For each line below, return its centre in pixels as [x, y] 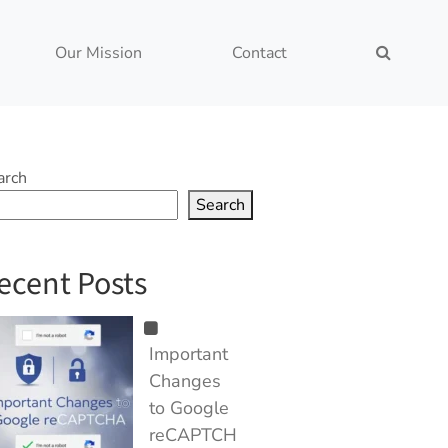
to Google [189, 408]
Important [188, 354]
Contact [259, 53]
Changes [185, 381]
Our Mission [99, 53]
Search [220, 205]
